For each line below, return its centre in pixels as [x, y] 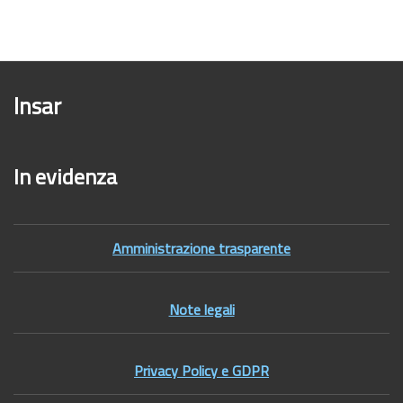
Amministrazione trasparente [201, 248]
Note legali [201, 309]
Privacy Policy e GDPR [201, 371]
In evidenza [65, 176]
